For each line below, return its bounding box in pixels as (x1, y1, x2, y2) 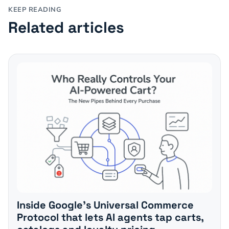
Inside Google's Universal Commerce (17, 198, 194, 212)
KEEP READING (8, 5, 62, 15)
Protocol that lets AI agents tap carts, (17, 210, 203, 224)
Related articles (8, 17, 124, 38)
